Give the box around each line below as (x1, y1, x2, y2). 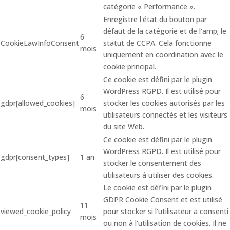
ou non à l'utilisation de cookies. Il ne (103, 218, 226, 228)
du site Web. (103, 122, 144, 131)
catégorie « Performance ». (103, 2, 195, 11)
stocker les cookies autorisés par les (103, 98, 225, 108)
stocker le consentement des (103, 158, 201, 168)
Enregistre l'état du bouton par (103, 14, 207, 24)
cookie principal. (103, 62, 156, 71)
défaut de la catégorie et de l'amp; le (103, 26, 226, 36)
